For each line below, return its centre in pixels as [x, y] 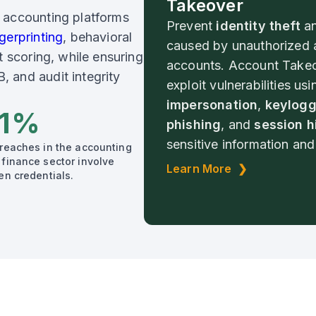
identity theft [258, 25]
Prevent [191, 25]
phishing [194, 124]
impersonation [212, 104]
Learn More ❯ [206, 168]
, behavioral [98, 37]
